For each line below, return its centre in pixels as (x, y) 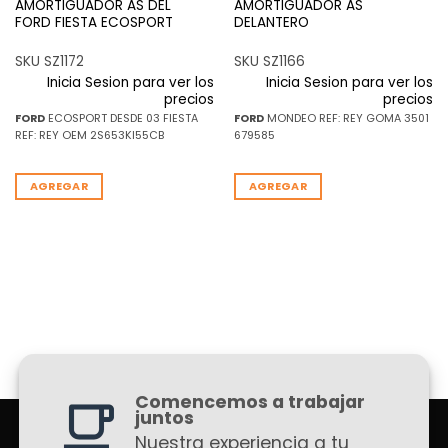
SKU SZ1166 (269, 62)
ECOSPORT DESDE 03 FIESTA (121, 118)
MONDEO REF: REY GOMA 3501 (346, 118)
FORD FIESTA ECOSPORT (93, 22)
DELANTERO (271, 22)
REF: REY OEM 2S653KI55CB (89, 135)
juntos (164, 417)
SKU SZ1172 (49, 62)
